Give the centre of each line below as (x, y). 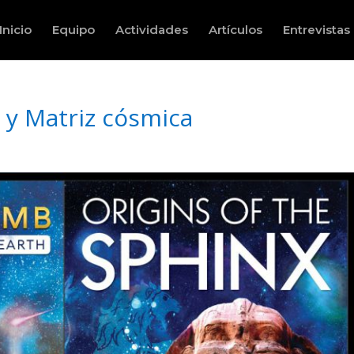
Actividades (152, 30)
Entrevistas (316, 30)
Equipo (73, 30)
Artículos (235, 30)
